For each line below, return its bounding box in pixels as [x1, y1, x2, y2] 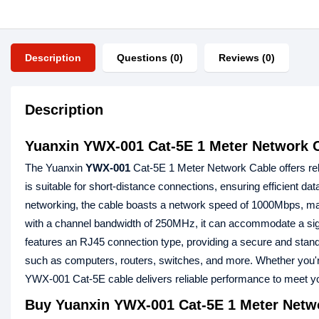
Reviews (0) [219, 52, 275, 63]
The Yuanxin [25, 162, 85, 174]
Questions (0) [117, 52, 183, 63]
